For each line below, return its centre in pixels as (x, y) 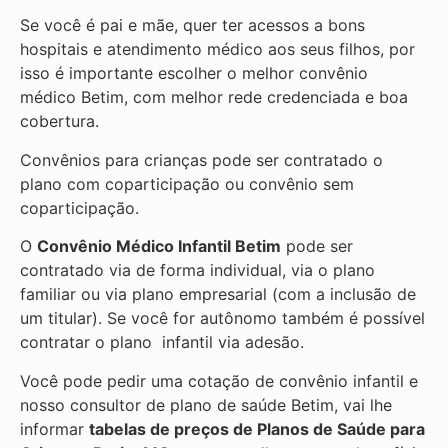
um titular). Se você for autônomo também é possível (222, 318)
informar (54, 428)
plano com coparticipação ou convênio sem (187, 183)
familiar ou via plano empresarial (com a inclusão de (218, 294)
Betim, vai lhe (341, 404)
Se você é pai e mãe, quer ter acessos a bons (192, 25)
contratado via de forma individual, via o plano (197, 270)
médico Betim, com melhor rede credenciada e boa (214, 97)
